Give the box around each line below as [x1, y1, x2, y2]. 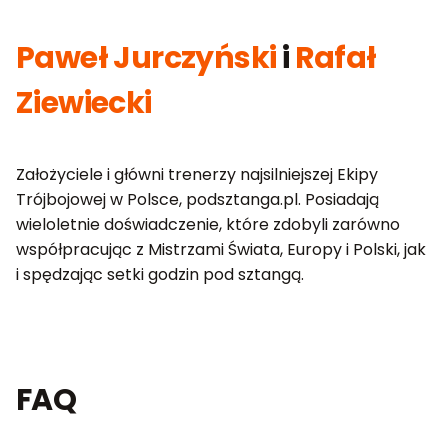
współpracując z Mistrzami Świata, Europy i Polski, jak [16, 238, 426, 262]
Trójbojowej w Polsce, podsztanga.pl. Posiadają [16, 188, 379, 212]
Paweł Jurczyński [16, 37, 277, 80]
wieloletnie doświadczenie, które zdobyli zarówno [16, 213, 400, 237]
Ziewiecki [16, 82, 152, 125]
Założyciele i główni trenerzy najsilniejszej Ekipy [16, 163, 378, 187]
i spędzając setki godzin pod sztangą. [16, 263, 304, 287]
